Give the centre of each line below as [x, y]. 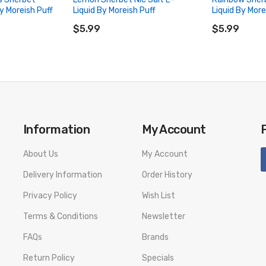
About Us [41, 154]
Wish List [159, 196]
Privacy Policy [50, 196]
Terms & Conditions [61, 216]
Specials [158, 258]
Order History [167, 175]
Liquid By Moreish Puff [114, 10]
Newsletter [164, 216]
